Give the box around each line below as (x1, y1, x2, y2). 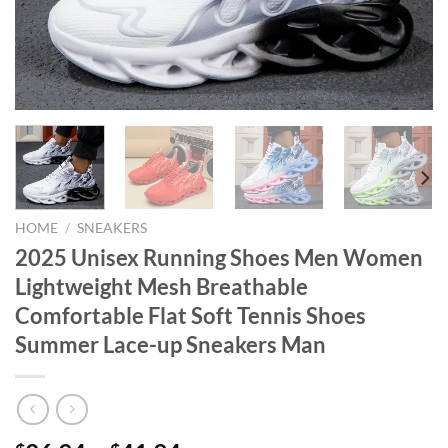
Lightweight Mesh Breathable (15, 272, 308, 300)
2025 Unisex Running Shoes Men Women (15, 243, 423, 271)
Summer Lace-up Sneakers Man (15, 330, 326, 358)
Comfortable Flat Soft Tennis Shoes (15, 301, 366, 329)
